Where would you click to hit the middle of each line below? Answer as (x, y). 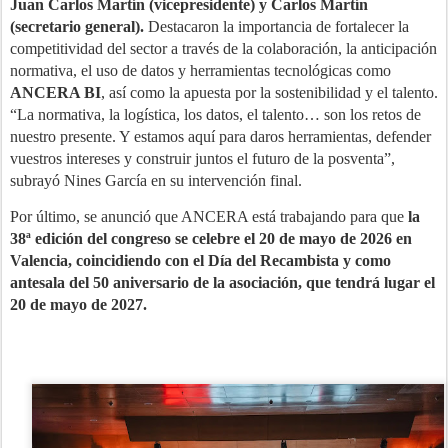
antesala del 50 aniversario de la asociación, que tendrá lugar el (222, 282)
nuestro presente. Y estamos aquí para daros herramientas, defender (220, 136)
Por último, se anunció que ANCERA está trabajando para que (209, 216)
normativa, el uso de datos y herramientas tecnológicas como (200, 70)
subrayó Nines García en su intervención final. (156, 180)
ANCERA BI (55, 92)
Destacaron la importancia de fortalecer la (276, 26)
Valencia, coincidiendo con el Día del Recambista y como (200, 260)
